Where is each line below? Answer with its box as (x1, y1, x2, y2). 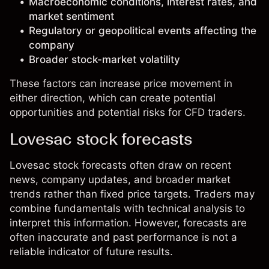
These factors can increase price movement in (10, 77, 232, 89)
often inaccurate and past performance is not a (10, 231, 237, 243)
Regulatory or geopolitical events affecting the (29, 25, 256, 37)
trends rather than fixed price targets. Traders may (10, 188, 255, 200)
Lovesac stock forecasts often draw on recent (10, 159, 231, 171)
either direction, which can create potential (10, 92, 216, 104)
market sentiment (29, 10, 114, 22)
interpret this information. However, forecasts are (10, 217, 247, 229)
